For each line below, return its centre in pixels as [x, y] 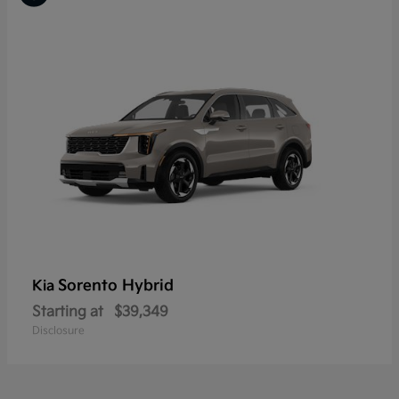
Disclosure [58, 330]
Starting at [68, 312]
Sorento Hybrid [116, 285]
